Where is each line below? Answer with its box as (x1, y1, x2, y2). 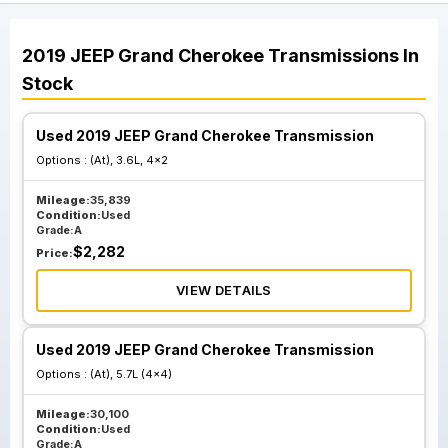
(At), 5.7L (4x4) (90, 367, 172, 381)
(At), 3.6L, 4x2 (90, 153, 168, 167)
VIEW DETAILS (176, 282, 272, 298)
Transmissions (268, 45, 399, 66)
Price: (36, 246, 73, 260)
